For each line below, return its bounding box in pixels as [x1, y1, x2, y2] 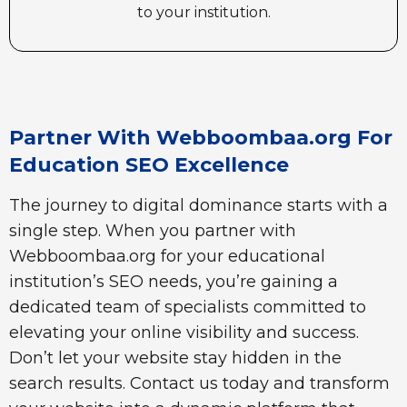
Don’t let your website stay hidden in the [9, 347, 342, 368]
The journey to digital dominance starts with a [9, 194, 388, 215]
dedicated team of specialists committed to [9, 296, 366, 317]
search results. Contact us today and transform [9, 372, 390, 393]
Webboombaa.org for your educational [9, 245, 325, 266]
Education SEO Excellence [9, 152, 294, 177]
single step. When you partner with [9, 220, 296, 241]
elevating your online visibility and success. [9, 322, 359, 342]
